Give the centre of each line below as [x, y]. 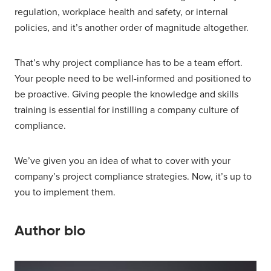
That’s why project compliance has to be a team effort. [129, 63]
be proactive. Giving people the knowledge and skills [126, 95]
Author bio [50, 231]
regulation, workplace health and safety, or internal [121, 12]
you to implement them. [65, 193]
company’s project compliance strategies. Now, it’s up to [133, 177]
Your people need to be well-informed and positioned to [133, 79]
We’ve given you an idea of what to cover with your [122, 161]
